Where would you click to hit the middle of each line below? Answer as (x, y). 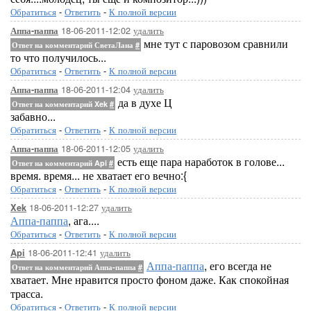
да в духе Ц (144, 102)
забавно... (33, 116)
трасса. (27, 293)
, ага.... (84, 220)
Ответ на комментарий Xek (61, 104)
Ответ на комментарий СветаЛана (74, 45)
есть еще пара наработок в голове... (200, 161)
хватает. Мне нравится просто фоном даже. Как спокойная (150, 279)
